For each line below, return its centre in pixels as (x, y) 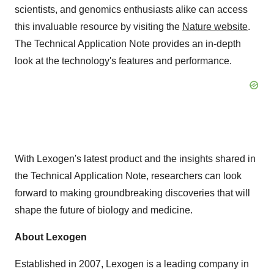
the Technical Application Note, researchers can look (128, 176)
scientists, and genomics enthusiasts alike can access (131, 9)
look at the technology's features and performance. (123, 61)
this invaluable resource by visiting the (98, 27)
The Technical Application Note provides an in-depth (128, 44)
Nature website (215, 27)
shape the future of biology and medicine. (104, 210)
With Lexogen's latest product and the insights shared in (135, 159)
